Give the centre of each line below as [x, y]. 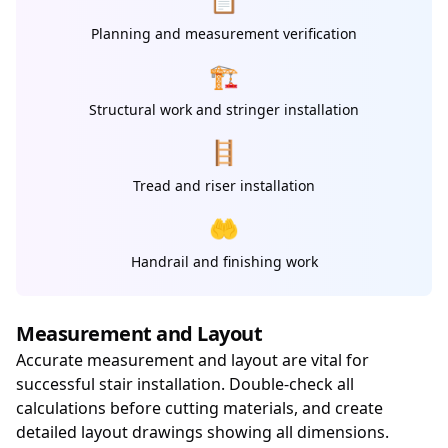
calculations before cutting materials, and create [199, 408]
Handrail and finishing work [224, 261]
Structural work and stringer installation [224, 109]
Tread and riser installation [224, 185]
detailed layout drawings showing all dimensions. [202, 432]
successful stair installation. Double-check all [185, 384]
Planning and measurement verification [224, 33]
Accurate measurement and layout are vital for [192, 360]
